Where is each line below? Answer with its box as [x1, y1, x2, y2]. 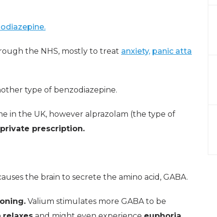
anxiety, [121, 46, 150, 56]
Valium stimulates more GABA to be [26, 196, 166, 206]
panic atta [152, 46, 192, 56]
